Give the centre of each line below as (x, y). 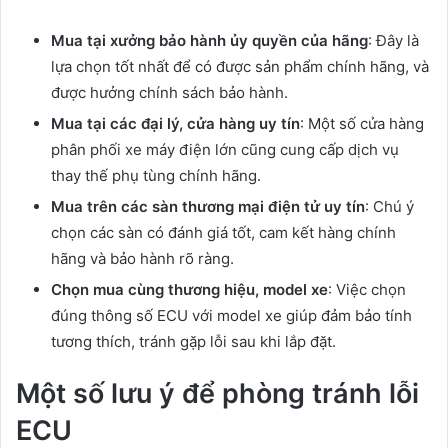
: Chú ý (389, 207)
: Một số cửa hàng (362, 124)
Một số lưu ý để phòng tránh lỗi (217, 394)
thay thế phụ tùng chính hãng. (156, 176)
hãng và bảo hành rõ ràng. (142, 259)
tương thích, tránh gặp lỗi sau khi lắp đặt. (193, 342)
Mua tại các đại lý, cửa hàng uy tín (175, 124)
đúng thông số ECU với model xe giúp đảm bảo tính (231, 316)
